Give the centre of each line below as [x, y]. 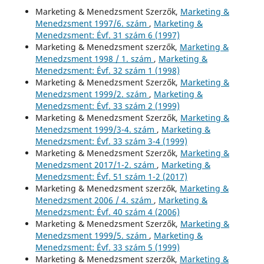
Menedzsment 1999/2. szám [92, 94]
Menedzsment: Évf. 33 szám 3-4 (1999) [111, 141]
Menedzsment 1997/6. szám [92, 23]
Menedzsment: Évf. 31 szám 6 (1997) [107, 35]
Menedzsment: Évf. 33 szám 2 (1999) [107, 105]
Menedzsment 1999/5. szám [92, 235]
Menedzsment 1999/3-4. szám [96, 129]
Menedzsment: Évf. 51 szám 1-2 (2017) [111, 176]
